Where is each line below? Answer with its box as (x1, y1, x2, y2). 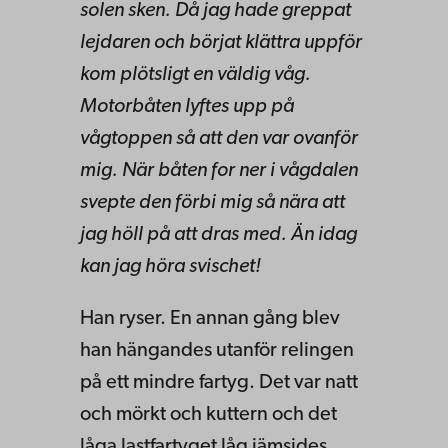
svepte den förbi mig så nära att (80, 192, 345, 213)
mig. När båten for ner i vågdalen (80, 160, 358, 181)
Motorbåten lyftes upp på (80, 96, 294, 117)
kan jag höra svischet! (80, 256, 261, 277)
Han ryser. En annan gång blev (80, 308, 340, 329)
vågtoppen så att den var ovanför (80, 128, 358, 149)
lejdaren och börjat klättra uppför (80, 32, 362, 53)
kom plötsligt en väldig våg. (80, 64, 311, 85)
